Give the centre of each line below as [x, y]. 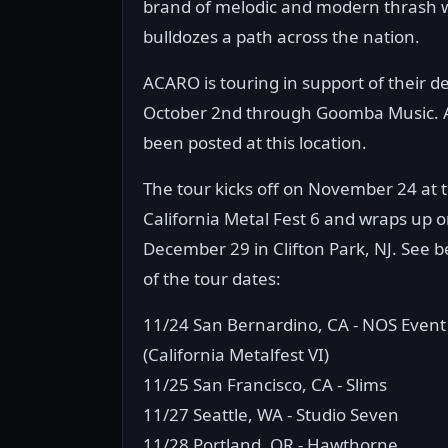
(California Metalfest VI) [236, 354]
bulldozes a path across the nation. [281, 36]
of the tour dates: [212, 278]
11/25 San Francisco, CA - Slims [265, 384]
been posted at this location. [255, 142]
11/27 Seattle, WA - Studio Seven [271, 414]
